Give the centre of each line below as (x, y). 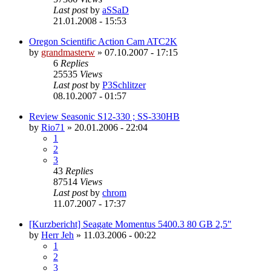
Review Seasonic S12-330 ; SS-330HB (104, 116)
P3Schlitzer (124, 85)
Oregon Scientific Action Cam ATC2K (103, 41)
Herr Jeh (57, 235)
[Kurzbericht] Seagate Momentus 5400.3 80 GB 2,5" (130, 224)
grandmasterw (68, 52)
